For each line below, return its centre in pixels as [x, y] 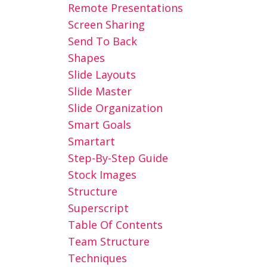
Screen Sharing [106, 24]
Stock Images [102, 175]
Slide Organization [115, 108]
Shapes [86, 58]
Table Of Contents [115, 225]
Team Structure [108, 241]
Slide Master [100, 91]
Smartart [91, 141]
